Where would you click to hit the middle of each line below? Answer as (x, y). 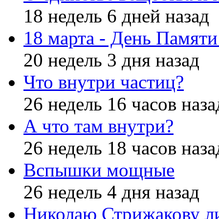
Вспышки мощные (99, 170)
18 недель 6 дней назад (116, 16)
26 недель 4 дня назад (111, 192)
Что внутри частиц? (104, 82)
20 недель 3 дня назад (111, 60)
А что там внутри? (99, 126)
